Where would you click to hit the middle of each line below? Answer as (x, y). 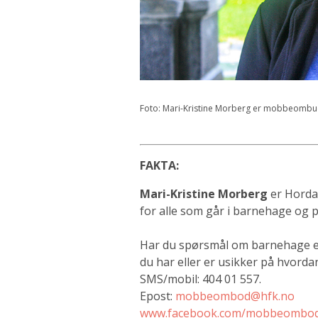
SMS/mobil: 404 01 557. (201, 279)
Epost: (158, 296)
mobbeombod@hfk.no (235, 296)
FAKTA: (159, 165)
